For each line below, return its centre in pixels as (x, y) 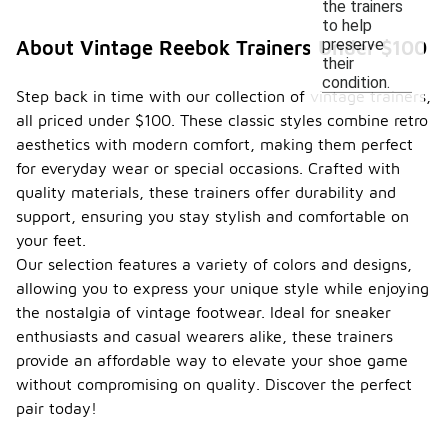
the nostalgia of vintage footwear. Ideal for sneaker (203, 312)
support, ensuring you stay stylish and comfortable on (212, 216)
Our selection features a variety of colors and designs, (214, 264)
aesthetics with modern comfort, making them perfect (214, 144)
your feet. (51, 240)
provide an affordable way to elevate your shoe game (212, 360)
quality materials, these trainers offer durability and (206, 192)
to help (347, 25)
